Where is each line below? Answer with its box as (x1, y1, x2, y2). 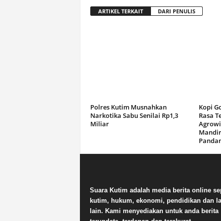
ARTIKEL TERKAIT (98, 7, 143, 15)
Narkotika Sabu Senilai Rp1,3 (90, 111, 178, 120)
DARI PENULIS (157, 7, 195, 15)
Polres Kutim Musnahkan (90, 103, 167, 111)
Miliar (90, 119, 109, 128)
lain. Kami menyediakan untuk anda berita (89, 207, 219, 215)
